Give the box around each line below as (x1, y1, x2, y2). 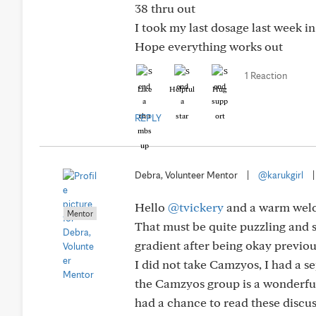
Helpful (169, 84, 195, 94)
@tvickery (168, 200, 224, 214)
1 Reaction (245, 70, 287, 81)
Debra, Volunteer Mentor (135, 169, 238, 181)
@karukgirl (258, 169, 303, 181)
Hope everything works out (135, 39, 283, 54)
